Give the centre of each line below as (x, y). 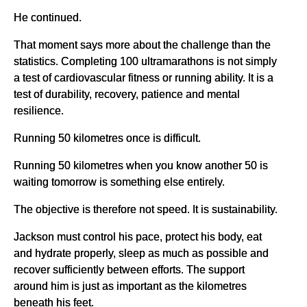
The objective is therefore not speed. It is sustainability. (146, 209)
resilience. (39, 110)
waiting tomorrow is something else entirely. (119, 181)
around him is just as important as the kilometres (130, 285)
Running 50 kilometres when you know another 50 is (141, 165)
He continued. (48, 17)
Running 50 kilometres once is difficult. (107, 137)
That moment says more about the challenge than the (142, 44)
